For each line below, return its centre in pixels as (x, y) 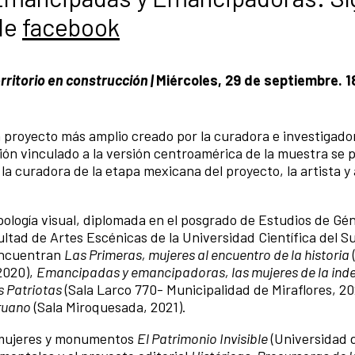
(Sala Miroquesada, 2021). (109, 306)
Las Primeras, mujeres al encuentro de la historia (207, 254)
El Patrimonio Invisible (202, 338)
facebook (71, 26)
